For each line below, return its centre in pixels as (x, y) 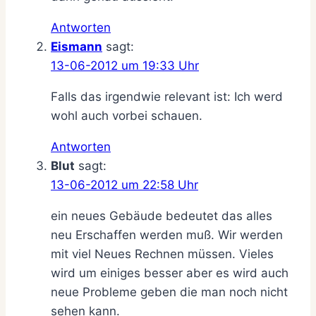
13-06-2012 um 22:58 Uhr (124, 184)
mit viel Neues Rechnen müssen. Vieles (162, 254)
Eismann (77, 46)
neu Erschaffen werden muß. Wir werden (167, 235)
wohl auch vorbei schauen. (127, 115)
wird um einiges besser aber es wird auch (170, 273)
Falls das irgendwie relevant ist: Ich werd (167, 96)
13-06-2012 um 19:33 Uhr (125, 65)
